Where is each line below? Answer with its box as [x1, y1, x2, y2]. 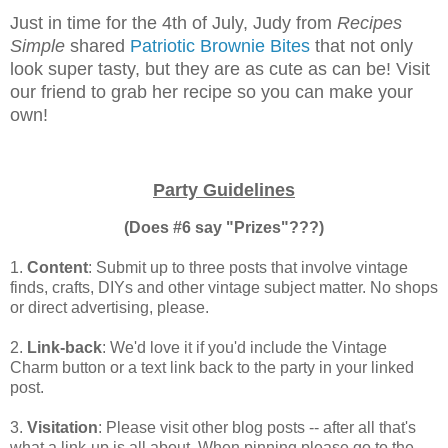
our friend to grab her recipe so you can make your [10, 82, 413, 103]
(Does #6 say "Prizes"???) [124, 218, 324, 236]
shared [70, 36, 130, 57]
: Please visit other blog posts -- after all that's [98, 418, 416, 436]
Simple [10, 36, 70, 57]
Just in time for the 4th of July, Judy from [10, 13, 337, 34]
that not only [310, 36, 413, 57]
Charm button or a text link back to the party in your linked [10, 358, 414, 376]
